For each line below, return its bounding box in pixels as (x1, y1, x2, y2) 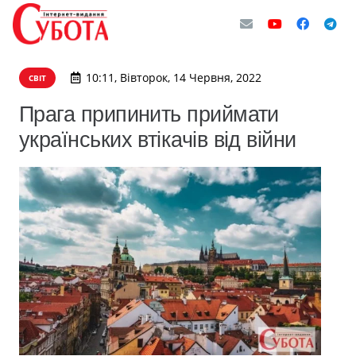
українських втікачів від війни (19, 127, 296, 152)
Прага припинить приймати (19, 102, 279, 126)
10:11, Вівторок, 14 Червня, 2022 (85, 70, 261, 85)
